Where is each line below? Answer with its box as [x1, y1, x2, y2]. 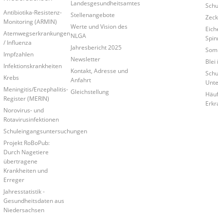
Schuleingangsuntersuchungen [3, 127, 87, 135]
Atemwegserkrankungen [3, 29, 70, 37]
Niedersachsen [3, 206, 44, 214]
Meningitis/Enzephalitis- [3, 85, 68, 93]
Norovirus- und [3, 106, 44, 114]
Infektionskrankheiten [3, 62, 62, 70]
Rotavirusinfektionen [3, 115, 59, 124]
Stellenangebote [70, 11, 115, 19]
